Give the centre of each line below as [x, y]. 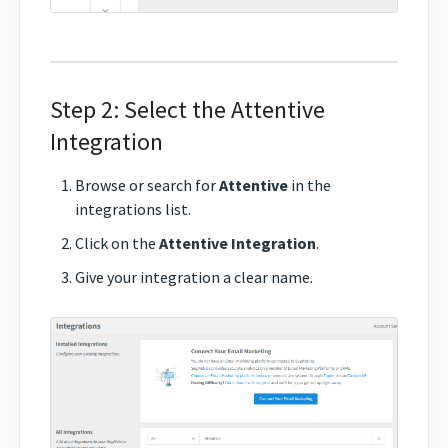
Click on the [117, 243]
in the [309, 185]
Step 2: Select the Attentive [187, 109]
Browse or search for [147, 185]
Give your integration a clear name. [194, 277]
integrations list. [133, 209]
